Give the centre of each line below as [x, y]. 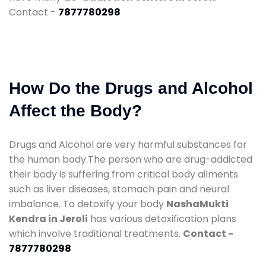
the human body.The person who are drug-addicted [131, 159]
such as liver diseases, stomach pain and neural [119, 189]
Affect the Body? [75, 110]
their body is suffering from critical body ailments [123, 174]
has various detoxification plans [162, 218]
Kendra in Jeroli [48, 218]
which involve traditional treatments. [96, 233]
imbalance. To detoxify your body [88, 204]
